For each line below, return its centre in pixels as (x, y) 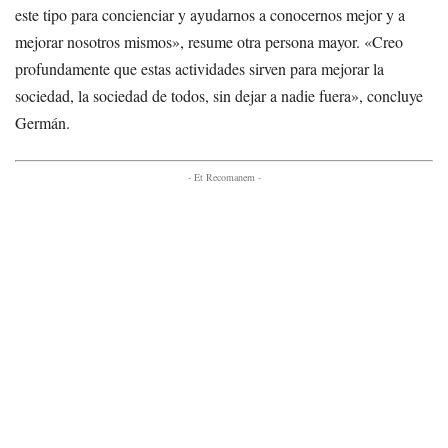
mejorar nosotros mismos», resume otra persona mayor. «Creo (209, 41)
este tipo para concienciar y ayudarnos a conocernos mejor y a (210, 14)
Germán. (42, 122)
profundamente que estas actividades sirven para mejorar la (199, 68)
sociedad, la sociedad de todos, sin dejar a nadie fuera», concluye (219, 95)
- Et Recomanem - (224, 176)
